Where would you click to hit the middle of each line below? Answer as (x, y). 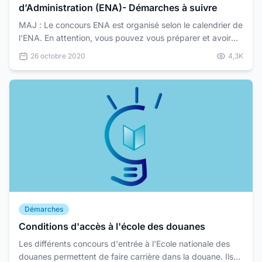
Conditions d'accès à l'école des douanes (112, 226)
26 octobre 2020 (58, 56)
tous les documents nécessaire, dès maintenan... (111, 51)
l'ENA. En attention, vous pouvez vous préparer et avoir (125, 38)
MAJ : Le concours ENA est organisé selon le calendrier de (131, 25)
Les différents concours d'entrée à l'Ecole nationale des (124, 244)
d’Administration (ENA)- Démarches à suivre (118, 8)
